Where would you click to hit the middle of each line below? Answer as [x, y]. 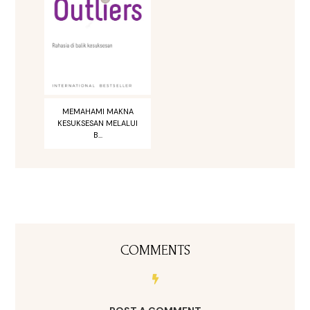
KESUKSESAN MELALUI [98, 124]
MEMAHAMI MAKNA [98, 112]
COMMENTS [155, 251]
